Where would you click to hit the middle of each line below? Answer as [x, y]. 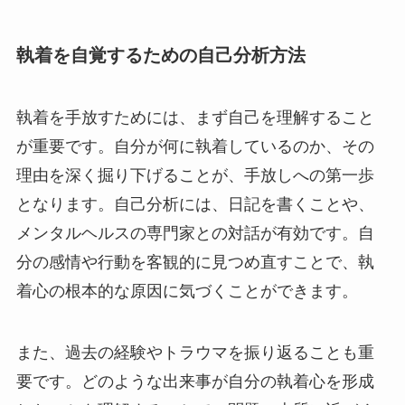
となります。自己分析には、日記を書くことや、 [195, 205]
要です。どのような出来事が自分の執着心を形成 [195, 381]
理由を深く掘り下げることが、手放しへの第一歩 [195, 176]
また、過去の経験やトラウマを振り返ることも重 [195, 352]
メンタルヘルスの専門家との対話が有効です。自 [195, 234]
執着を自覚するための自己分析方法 [160, 55]
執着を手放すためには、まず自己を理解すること [195, 118]
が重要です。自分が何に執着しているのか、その [195, 147]
